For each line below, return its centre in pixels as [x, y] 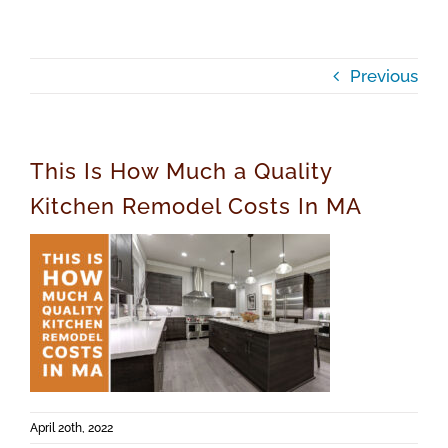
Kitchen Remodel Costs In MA [196, 206]
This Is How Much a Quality [181, 171]
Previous [384, 75]
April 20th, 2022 [71, 428]
